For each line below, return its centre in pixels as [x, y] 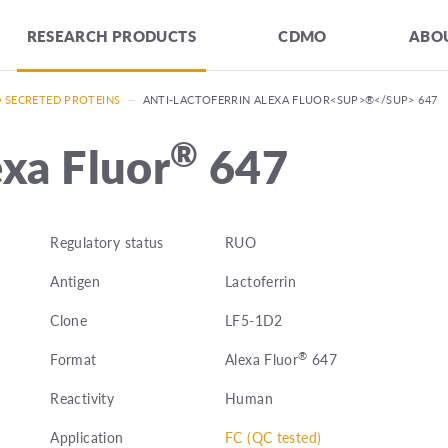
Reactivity [82, 398]
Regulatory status [107, 242]
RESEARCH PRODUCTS [111, 35]
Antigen [75, 281]
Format [73, 359]
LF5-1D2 [253, 320]
